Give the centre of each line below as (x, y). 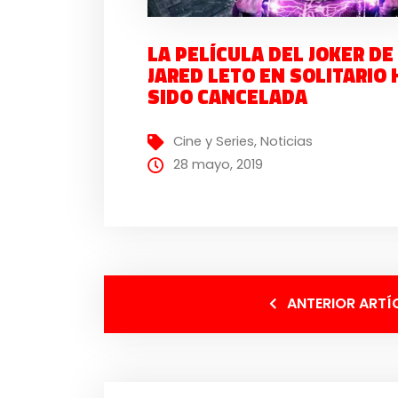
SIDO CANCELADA (228, 97)
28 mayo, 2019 (219, 164)
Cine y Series (214, 141)
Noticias (287, 141)
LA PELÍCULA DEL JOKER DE (271, 55)
